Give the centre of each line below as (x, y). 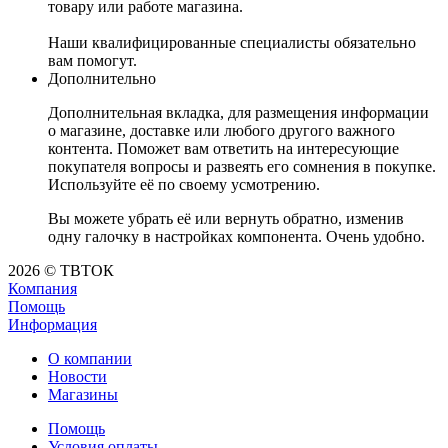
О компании (90, 359)
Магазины (83, 395)
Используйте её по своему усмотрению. (184, 185)
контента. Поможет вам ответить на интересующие (223, 149)
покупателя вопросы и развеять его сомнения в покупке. (242, 167)
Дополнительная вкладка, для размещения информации (238, 113)
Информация (52, 325)
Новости (77, 377)
